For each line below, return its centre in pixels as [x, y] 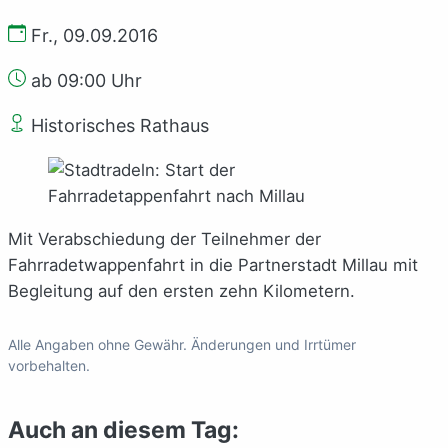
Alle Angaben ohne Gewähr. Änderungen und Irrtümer [182, 345]
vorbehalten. [49, 366]
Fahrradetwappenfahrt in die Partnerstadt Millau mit [213, 264]
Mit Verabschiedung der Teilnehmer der [164, 238]
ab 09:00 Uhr [84, 80]
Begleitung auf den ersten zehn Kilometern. [181, 290]
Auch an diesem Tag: [123, 430]
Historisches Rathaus [117, 125]
